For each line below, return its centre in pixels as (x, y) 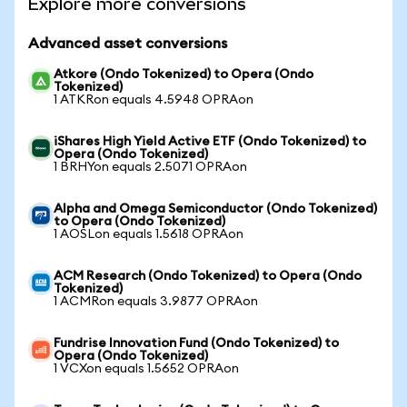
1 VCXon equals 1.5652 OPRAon (146, 369)
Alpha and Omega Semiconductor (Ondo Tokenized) (215, 209)
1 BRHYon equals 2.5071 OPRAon (150, 167)
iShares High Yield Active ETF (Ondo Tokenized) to (210, 142)
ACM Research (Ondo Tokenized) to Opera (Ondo (208, 276)
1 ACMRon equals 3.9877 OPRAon (156, 302)
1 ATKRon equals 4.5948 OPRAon (154, 100)
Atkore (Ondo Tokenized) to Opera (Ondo (184, 74)
